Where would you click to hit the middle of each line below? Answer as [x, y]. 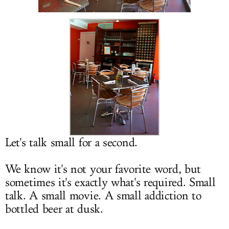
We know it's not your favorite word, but [103, 169]
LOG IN [114, 11]
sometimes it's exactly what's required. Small [110, 182]
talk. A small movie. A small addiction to [103, 196]
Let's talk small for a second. [73, 143]
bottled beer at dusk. [54, 209]
